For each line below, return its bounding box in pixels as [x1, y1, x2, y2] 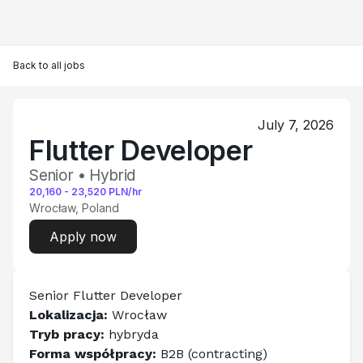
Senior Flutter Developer [29, 288, 182, 303]
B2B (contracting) [156, 346, 267, 361]
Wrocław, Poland [29, 201, 119, 215]
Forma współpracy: [29, 346, 156, 361]
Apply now [49, 228, 117, 245]
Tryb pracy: [29, 327, 105, 342]
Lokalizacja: [29, 307, 108, 322]
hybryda [105, 327, 159, 342]
